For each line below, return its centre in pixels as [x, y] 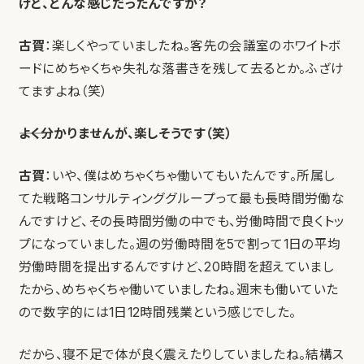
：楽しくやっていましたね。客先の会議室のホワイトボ [193, 46]
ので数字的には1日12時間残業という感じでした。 [157, 313]
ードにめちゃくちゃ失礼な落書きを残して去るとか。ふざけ [181, 69]
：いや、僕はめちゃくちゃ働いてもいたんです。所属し [190, 176]
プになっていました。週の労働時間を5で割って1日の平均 [180, 245]
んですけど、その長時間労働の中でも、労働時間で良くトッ [182, 222]
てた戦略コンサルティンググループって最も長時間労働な [181, 199]
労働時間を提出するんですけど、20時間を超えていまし [176, 267]
